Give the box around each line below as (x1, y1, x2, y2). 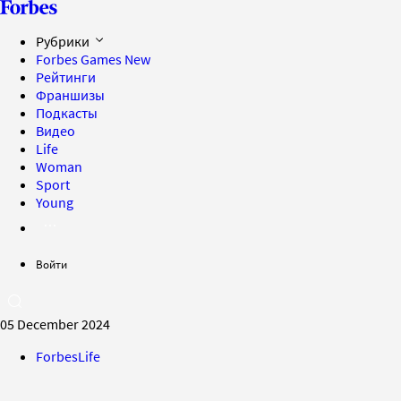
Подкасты (36, 104, 98, 122)
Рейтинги (36, 68, 96, 86)
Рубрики (36, 32, 92, 50)
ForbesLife (36, 347, 100, 365)
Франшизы (36, 86, 105, 104)
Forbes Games (36, 50, 124, 68)
